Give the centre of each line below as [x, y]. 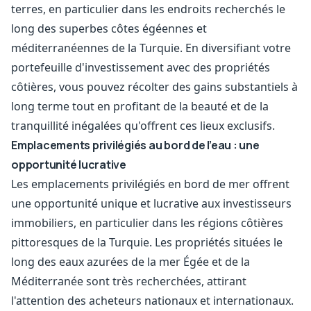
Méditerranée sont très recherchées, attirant [129, 281]
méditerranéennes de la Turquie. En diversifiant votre [151, 48]
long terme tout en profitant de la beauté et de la [140, 106]
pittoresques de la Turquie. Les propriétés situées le [147, 242]
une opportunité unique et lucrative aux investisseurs [151, 203]
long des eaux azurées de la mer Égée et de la [131, 262]
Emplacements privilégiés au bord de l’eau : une [135, 145]
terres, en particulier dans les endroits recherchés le [148, 9]
